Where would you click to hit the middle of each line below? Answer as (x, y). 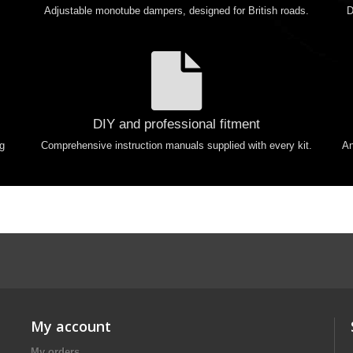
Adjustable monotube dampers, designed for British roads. (176, 11)
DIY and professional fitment (176, 124)
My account (71, 326)
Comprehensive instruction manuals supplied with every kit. (176, 145)
